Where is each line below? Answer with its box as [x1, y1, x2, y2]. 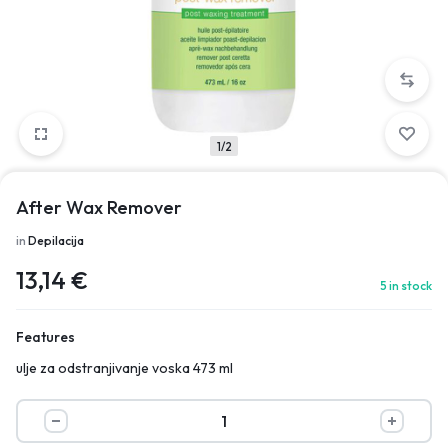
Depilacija [28, 233, 84, 248]
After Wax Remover [16, 196, 182, 219]
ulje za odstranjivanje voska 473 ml [16, 359, 233, 377]
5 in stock [380, 278, 432, 293]
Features [16, 328, 75, 346]
